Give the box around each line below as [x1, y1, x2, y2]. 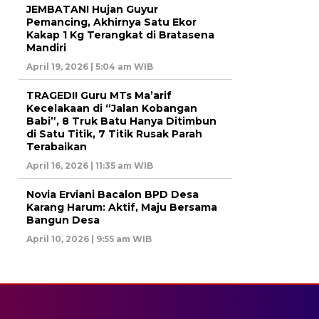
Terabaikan [26, 140, 87, 153]
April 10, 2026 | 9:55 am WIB [26, 234, 152, 244]
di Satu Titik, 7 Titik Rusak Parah [26, 127, 202, 140]
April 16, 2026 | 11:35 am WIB [26, 160, 153, 171]
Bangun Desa [26, 214, 100, 226]
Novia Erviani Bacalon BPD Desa [26, 188, 199, 201]
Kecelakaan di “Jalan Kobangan [26, 102, 197, 115]
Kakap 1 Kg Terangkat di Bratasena [26, 28, 214, 41]
